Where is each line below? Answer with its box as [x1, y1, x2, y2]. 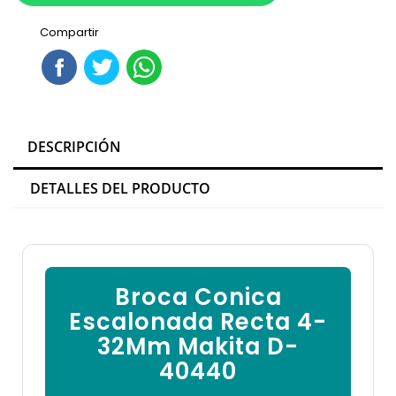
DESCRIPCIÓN [27, 137, 121, 157]
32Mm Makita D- [97, 331, 299, 363]
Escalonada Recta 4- [69, 306, 327, 339]
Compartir [40, 24, 99, 42]
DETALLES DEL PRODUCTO [30, 179, 211, 199]
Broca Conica [114, 281, 282, 314]
